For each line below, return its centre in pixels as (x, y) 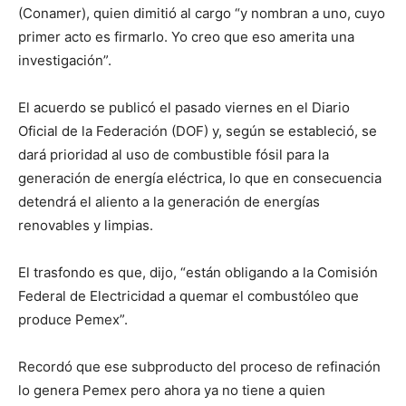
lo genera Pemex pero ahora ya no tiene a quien (172, 390)
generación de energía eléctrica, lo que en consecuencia (200, 178)
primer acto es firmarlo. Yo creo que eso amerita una (186, 37)
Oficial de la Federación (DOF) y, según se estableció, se (198, 131)
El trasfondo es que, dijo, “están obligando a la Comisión (198, 272)
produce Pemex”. (73, 319)
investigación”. (65, 60)
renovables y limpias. (86, 225)
